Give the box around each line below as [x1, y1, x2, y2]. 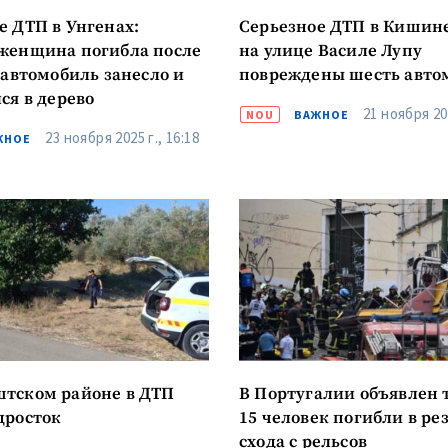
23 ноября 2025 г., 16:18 [45, 127, 200, 147]
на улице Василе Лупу [238, 40, 422, 62]
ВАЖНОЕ [293, 106, 349, 122]
